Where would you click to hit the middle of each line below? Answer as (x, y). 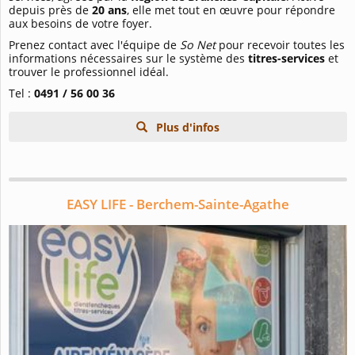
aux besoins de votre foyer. (80, 24)
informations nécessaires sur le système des (128, 59)
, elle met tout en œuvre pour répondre (231, 10)
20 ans (109, 10)
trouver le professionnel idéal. (89, 72)
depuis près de (50, 10)
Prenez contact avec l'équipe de (94, 45)
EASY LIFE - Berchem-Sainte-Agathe (178, 204)
